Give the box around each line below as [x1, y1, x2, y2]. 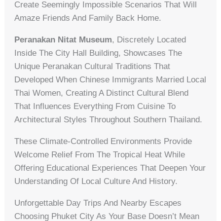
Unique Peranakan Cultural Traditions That [14, 61, 171, 71]
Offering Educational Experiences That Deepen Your [14, 163, 206, 173]
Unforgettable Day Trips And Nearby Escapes [14, 198, 182, 208]
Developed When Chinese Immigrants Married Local [14, 74, 207, 84]
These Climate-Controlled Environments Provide [14, 136, 192, 146]
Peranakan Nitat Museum [14, 35, 112, 44]
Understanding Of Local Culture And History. [14, 176, 178, 186]
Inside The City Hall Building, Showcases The [14, 48, 183, 58]
